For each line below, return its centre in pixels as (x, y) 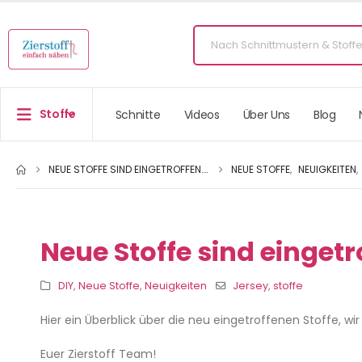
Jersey (251, 286)
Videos (202, 114)
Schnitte (138, 114)
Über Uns (266, 114)
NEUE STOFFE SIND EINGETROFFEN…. (128, 170)
